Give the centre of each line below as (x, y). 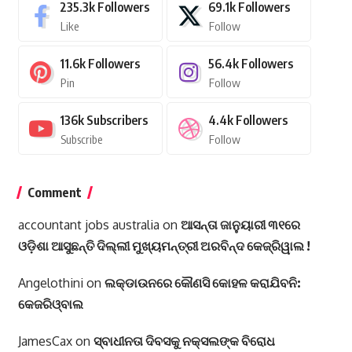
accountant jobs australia (88, 225)
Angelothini (50, 283)
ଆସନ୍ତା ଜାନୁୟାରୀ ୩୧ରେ (240, 225)
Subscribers (117, 121)
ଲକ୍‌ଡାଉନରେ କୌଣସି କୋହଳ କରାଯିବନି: (202, 283)
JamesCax (45, 341)
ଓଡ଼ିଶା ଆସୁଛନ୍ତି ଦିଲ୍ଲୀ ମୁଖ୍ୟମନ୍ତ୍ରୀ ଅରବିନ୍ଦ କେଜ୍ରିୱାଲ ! (164, 246)
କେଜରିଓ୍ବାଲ (50, 304)
